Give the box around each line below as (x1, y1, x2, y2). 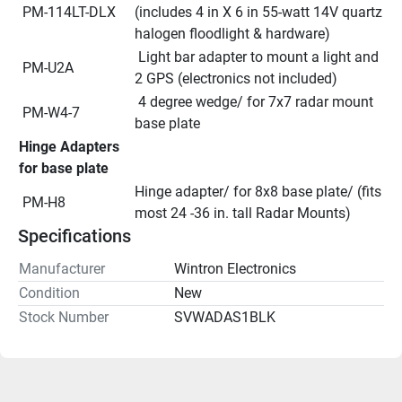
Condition (19, 284, 80, 301)
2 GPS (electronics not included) (135, 69, 337, 87)
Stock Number (19, 308, 109, 326)
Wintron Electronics (174, 259, 296, 277)
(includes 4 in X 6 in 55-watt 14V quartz (135, 3, 382, 21)
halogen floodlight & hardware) (135, 24, 330, 42)
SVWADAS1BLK (174, 308, 275, 326)
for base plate (19, 159, 109, 177)
